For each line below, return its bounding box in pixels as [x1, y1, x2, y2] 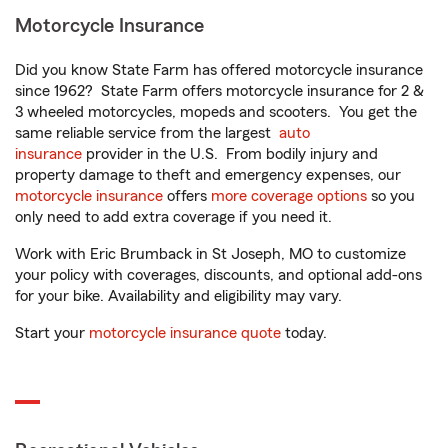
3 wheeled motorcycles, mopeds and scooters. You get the [15, 104, 417, 121]
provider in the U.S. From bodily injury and [82, 146, 378, 163]
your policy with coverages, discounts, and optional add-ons [15, 267, 422, 284]
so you [367, 188, 415, 205]
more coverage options [211, 188, 367, 205]
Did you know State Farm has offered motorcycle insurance [15, 62, 423, 79]
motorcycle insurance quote [89, 325, 281, 342]
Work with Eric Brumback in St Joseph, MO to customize [15, 246, 406, 263]
